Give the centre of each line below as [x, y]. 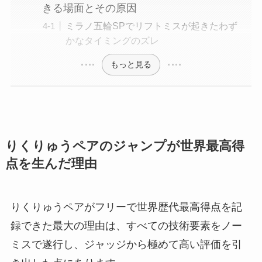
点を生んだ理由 [51, 164]
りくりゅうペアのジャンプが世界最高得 [125, 146]
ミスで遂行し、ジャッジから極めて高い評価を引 [126, 245]
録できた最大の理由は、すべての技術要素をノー [126, 226]
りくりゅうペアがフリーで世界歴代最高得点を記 [126, 207]
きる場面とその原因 [89, 8]
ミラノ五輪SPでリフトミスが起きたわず [151, 26]
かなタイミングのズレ [112, 41]
